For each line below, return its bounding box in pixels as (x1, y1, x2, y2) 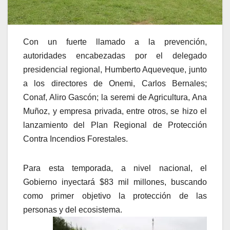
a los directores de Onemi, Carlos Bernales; (23, 79, 207, 88)
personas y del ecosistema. (23, 205, 122, 214)
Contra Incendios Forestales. (23, 134, 128, 143)
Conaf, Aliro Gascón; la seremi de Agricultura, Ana (23, 92, 207, 102)
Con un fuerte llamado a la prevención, (23, 37, 207, 46)
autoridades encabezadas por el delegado (23, 51, 207, 60)
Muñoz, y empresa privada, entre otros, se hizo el (23, 106, 207, 116)
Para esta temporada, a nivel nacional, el (23, 163, 207, 172)
